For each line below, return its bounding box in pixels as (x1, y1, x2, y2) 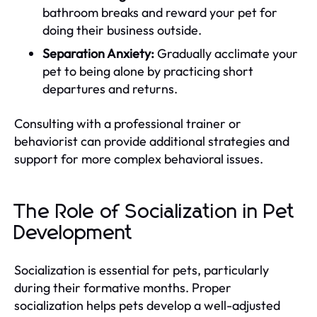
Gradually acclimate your (154, 45, 298, 62)
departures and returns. (42, 80, 178, 97)
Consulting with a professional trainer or (14, 115, 241, 132)
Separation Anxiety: (42, 45, 154, 62)
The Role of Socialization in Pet (14, 202, 295, 222)
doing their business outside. (42, 21, 202, 38)
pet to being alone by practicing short (42, 62, 253, 79)
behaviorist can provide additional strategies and (14, 132, 289, 149)
